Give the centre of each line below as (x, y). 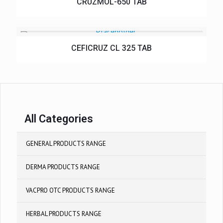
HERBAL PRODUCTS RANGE (64, 214)
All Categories (59, 119)
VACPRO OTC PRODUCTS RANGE (70, 190)
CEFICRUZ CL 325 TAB (111, 48)
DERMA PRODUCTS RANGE (63, 167)
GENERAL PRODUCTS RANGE (66, 143)
